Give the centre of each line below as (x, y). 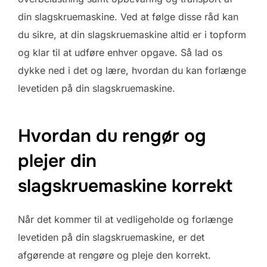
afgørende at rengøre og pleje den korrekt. (114, 255)
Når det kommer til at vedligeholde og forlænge (125, 219)
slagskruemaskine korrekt (125, 186)
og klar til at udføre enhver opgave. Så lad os (120, 52)
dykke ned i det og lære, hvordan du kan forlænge (132, 70)
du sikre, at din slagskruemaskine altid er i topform (132, 35)
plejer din (57, 161)
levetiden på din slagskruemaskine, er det (111, 237)
